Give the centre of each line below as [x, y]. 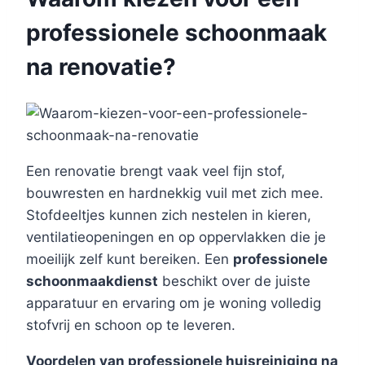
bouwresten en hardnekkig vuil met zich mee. [175, 193]
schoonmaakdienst [92, 281]
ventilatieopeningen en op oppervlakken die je [176, 237]
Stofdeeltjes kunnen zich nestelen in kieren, [169, 215]
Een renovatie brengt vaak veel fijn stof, [156, 172]
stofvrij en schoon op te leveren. [131, 325]
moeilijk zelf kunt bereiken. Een [130, 259]
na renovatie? [101, 66]
